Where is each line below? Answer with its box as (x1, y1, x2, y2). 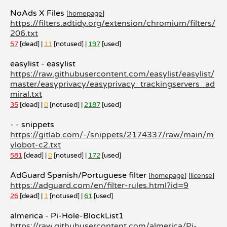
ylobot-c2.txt (10, 140, 61, 150)
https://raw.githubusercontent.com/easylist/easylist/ (10, 69, 214, 79)
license (191, 172, 212, 180)
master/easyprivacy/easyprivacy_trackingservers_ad (10, 79, 215, 89)
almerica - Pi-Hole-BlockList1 (10, 211, 124, 221)
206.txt (10, 28, 38, 39)
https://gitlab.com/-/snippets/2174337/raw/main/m (10, 130, 214, 140)
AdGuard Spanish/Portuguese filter (10, 170, 148, 180)
